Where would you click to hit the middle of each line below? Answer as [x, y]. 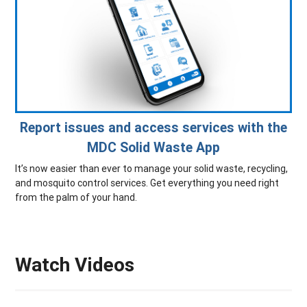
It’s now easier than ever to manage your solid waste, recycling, [152, 168]
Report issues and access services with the [153, 127]
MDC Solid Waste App [153, 147]
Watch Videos [75, 264]
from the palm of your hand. [76, 197]
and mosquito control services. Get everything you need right [147, 183]
